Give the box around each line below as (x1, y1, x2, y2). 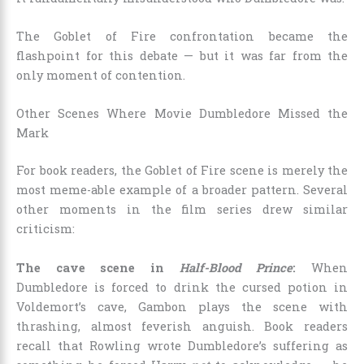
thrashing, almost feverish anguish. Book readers (16, 318, 348, 334)
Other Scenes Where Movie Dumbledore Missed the (16, 106, 348, 122)
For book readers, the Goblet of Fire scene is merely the (16, 162, 348, 179)
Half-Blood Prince (179, 259, 293, 275)
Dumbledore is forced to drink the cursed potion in (16, 279, 348, 295)
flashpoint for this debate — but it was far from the (16, 47, 348, 63)
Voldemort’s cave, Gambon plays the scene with (16, 298, 348, 314)
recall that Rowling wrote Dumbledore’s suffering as (16, 337, 348, 353)
